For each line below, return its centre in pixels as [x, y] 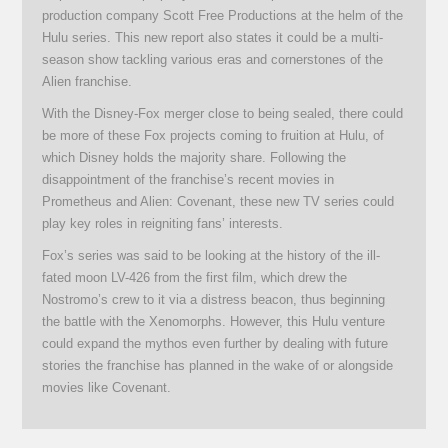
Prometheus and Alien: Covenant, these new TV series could [218, 201]
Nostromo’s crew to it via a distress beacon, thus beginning [214, 299]
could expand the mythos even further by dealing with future [215, 343]
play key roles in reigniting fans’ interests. [163, 223]
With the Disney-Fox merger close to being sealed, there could [223, 113]
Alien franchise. [87, 81]
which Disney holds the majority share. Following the [194, 157]
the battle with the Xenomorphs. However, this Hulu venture [214, 321]
